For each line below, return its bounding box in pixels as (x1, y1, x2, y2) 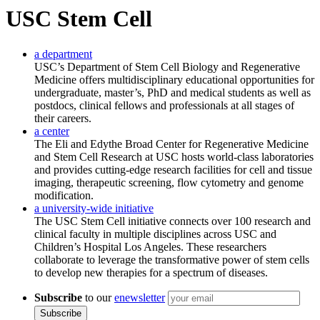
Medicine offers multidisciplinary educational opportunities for (34, 73, 314, 86)
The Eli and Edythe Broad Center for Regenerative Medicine (34, 137, 309, 150)
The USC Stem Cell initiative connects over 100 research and (34, 214, 311, 227)
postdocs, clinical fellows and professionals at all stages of (34, 99, 294, 111)
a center (34, 124, 69, 137)
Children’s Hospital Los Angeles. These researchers (34, 240, 266, 253)
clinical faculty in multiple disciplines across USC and (34, 227, 276, 240)
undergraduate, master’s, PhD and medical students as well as (34, 86, 311, 99)
